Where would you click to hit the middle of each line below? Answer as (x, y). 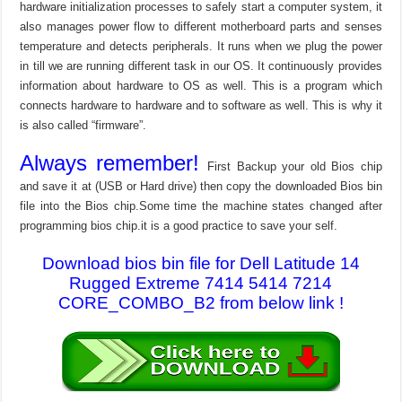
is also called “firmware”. (83, 125)
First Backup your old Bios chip (295, 166)
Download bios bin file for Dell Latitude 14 (201, 263)
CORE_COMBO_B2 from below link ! (201, 302)
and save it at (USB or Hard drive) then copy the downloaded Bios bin (201, 186)
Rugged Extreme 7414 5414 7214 (201, 283)
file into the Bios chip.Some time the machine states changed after (201, 205)
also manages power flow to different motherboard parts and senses (201, 26)
